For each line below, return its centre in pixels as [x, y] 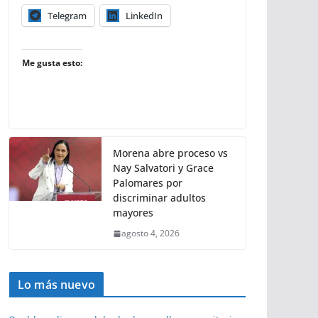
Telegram [67, 16]
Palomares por [148, 183]
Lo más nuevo [56, 285]
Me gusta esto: [52, 63]
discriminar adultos [159, 198]
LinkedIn [144, 16]
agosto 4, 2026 [150, 234]
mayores [133, 213]
